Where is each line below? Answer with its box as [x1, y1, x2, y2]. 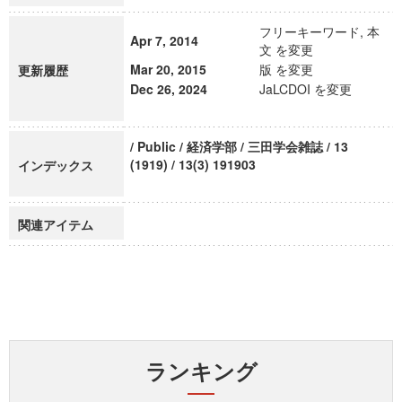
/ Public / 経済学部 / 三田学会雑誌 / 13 [130, 137, 348, 155]
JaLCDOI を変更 [259, 80, 352, 98]
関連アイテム [18, 215, 93, 233]
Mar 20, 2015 [130, 60, 206, 78]
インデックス [18, 156, 93, 174]
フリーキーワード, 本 [259, 22, 380, 40]
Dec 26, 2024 [130, 80, 207, 98]
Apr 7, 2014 [130, 31, 198, 49]
